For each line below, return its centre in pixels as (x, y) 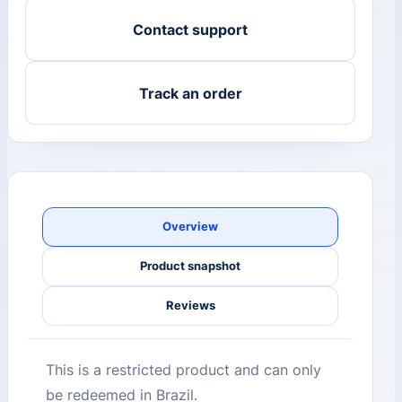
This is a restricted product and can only (184, 370)
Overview (190, 227)
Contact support (190, 29)
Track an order (190, 93)
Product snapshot (190, 266)
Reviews (190, 306)
